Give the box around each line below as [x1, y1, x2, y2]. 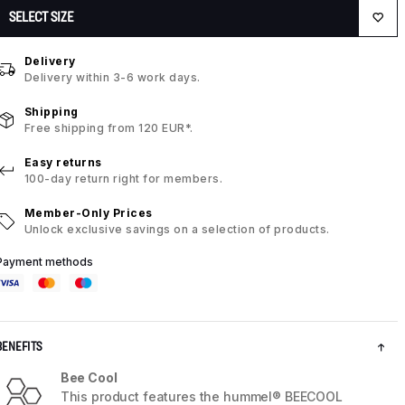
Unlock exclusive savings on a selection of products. [24, 222, 330, 237]
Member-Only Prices [24, 206, 153, 221]
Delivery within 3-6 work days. [24, 71, 201, 85]
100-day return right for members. [24, 172, 223, 186]
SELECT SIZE [8, 9, 73, 25]
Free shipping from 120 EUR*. [24, 121, 193, 136]
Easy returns [24, 155, 102, 170]
